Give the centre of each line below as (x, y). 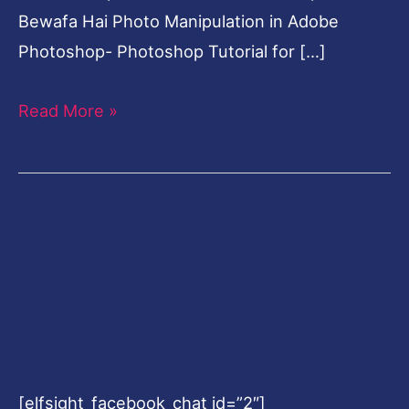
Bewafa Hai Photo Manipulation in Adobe (178, 21)
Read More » (68, 110)
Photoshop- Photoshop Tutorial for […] (172, 51)
